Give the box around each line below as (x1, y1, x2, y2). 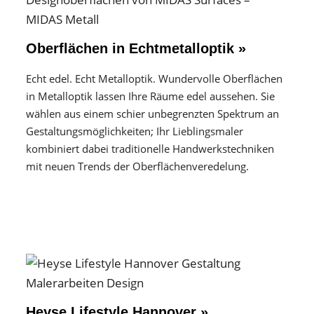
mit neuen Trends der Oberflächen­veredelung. (25, 159, 249, 173)
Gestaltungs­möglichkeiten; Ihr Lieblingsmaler (25, 124, 243, 138)
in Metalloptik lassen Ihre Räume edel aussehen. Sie (25, 89, 275, 103)
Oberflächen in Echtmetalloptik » (25, 41, 246, 56)
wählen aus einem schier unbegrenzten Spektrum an (25, 107, 279, 121)
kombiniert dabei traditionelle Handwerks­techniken (25, 142, 274, 156)
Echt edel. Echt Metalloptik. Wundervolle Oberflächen (25, 71, 282, 86)
